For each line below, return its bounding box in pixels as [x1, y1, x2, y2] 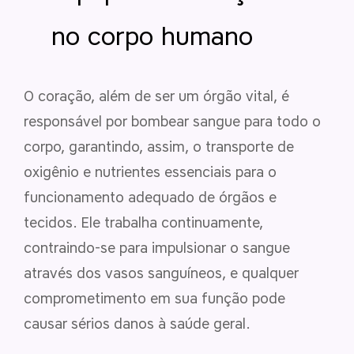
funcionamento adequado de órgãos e [24, 188, 277, 206]
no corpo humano [51, 20, 253, 51]
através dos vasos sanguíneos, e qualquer [24, 264, 299, 282]
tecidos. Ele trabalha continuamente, [24, 213, 263, 232]
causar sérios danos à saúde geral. [24, 314, 250, 333]
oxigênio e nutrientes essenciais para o [24, 163, 277, 181]
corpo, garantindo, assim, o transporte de [24, 137, 294, 156]
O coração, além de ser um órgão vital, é [24, 87, 289, 105]
